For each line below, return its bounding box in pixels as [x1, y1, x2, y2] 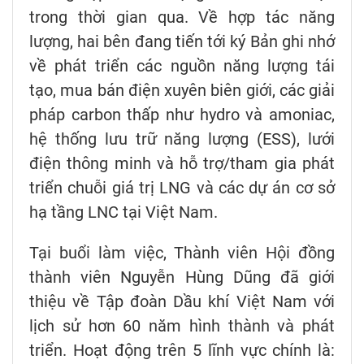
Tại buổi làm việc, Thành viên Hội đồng [29, 243, 335, 263]
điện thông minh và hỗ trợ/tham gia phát [29, 154, 335, 174]
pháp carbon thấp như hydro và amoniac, [29, 105, 335, 125]
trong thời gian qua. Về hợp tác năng [29, 7, 335, 28]
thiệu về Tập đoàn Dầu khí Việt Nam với [29, 292, 335, 312]
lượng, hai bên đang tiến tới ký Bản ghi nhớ [29, 32, 335, 52]
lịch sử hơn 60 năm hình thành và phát [29, 316, 335, 336]
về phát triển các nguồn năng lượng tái [29, 56, 335, 76]
